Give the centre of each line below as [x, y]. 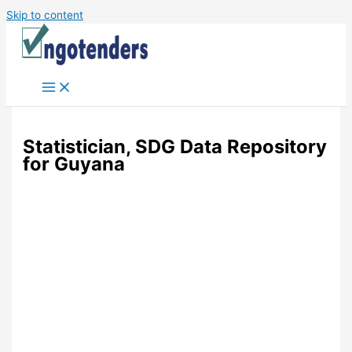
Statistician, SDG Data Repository [175, 147]
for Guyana [74, 164]
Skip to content [45, 15]
